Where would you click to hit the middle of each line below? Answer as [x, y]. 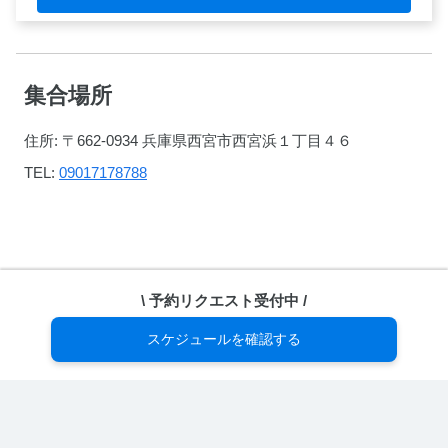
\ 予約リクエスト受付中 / [224, 300]
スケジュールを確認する [224, 339]
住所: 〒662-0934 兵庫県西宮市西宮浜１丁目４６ [188, 140]
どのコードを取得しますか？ [224, 437]
